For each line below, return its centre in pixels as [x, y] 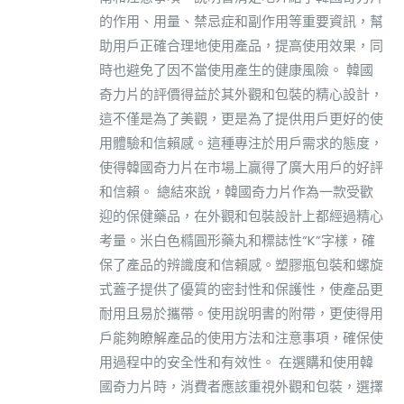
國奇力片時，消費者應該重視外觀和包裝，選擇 [241, 386]
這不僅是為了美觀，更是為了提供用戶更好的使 [241, 118]
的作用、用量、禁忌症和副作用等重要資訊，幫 [241, 21]
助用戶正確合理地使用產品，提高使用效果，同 [241, 45]
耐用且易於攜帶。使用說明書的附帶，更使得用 [241, 313]
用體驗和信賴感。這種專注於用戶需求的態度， [241, 142]
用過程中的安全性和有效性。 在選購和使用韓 [236, 362]
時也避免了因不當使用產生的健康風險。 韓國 [236, 69]
